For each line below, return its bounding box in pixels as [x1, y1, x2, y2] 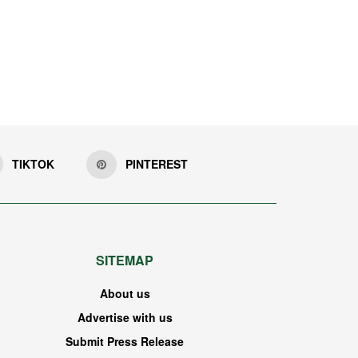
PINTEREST [125, 156, 188, 173]
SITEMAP [96, 251, 153, 270]
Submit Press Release [66, 333, 184, 350]
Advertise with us [77, 309, 173, 326]
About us [99, 285, 150, 302]
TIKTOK [11, 156, 54, 173]
